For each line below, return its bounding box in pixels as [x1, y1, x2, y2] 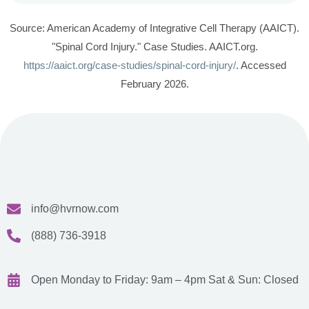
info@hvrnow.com [31, 203, 119, 215]
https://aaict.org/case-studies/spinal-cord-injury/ [23, 60, 236, 72]
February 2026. [120, 79, 189, 90]
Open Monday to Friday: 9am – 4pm [31, 274, 208, 286]
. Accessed [235, 60, 286, 72]
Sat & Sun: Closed [208, 274, 299, 286]
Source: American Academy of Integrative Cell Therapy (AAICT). [10, 23, 299, 34]
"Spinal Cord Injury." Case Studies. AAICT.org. [51, 41, 258, 53]
